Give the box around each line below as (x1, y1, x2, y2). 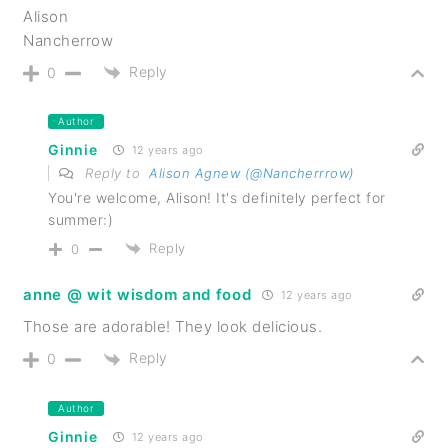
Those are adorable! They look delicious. (23, 317, 323, 337)
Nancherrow (23, 30, 114, 50)
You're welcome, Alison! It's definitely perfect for (48, 188, 386, 206)
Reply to (80, 164, 150, 181)
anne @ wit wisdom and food (23, 285, 252, 305)
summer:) (48, 210, 114, 228)
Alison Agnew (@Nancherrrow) (149, 164, 355, 181)
